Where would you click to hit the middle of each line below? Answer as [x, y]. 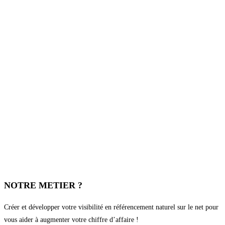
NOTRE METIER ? [43, 186]
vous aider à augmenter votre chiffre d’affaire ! [71, 220]
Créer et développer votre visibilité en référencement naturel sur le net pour [111, 207]
